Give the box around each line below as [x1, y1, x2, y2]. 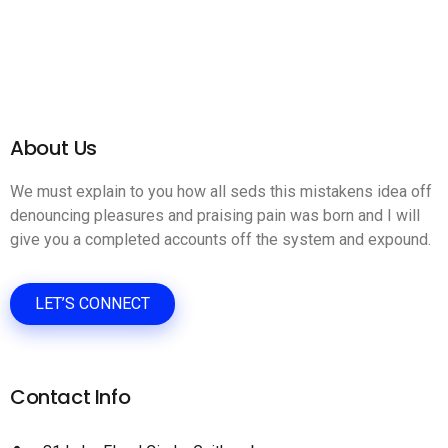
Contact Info [10, 383, 131, 411]
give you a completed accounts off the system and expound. [10, 230, 431, 249]
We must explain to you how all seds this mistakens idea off [10, 182, 432, 201]
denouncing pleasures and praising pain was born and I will [10, 206, 420, 225]
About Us [10, 134, 97, 162]
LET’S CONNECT [35, 294, 150, 313]
